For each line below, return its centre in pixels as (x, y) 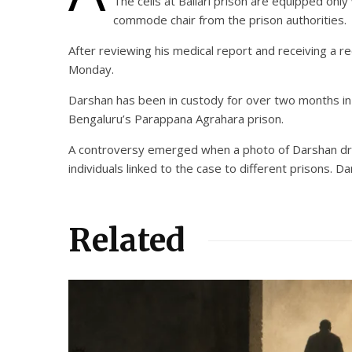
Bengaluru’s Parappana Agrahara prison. (178, 119)
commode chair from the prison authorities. (231, 20)
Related (126, 241)
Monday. (91, 70)
